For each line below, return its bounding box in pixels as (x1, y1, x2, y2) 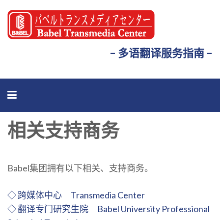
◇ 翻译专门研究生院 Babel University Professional (7, 203, 210, 214)
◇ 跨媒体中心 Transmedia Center (7, 190, 145, 200)
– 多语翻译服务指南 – (110, 46, 213, 59)
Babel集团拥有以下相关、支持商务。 (7, 163, 153, 173)
